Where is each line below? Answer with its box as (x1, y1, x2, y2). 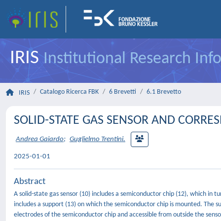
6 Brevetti (109, 88, 136, 96)
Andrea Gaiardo (16, 136, 64, 144)
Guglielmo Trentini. (70, 136, 125, 144)
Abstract (14, 177, 45, 186)
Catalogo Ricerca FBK (40, 88, 99, 96)
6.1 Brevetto (147, 88, 181, 96)
